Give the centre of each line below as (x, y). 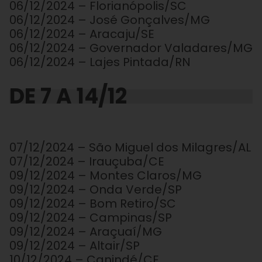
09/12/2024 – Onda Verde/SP (96, 190)
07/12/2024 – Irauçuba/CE (87, 162)
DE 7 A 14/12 (68, 96)
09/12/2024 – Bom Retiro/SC (93, 204)
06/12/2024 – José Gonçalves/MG (110, 20)
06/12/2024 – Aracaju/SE (82, 34)
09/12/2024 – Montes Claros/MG (106, 176)
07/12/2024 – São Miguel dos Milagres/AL (130, 148)
